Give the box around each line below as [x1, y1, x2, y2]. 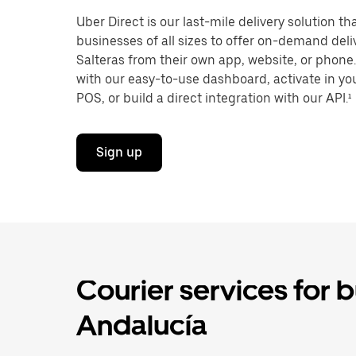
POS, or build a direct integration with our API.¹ [76, 91, 351, 106]
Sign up [96, 145, 142, 160]
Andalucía [76, 308, 207, 342]
